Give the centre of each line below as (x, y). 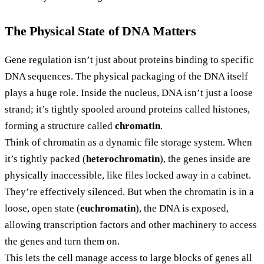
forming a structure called (60, 126)
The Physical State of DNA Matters (100, 31)
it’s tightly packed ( (45, 159)
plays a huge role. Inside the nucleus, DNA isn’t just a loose (129, 93)
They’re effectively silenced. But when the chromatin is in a (129, 192)
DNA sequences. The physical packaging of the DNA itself (126, 77)
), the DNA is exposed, (182, 209)
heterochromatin (123, 159)
